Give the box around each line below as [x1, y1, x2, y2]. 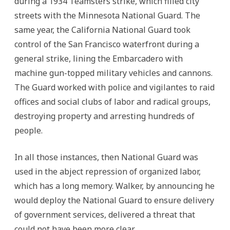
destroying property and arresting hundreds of [14, 110, 195, 122]
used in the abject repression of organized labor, [14, 166, 201, 177]
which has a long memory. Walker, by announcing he [14, 180, 215, 191]
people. [14, 125, 43, 136]
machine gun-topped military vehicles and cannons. [14, 67, 213, 79]
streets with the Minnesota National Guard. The [14, 10, 200, 21]
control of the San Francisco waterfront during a [14, 39, 199, 50]
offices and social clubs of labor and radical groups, [14, 96, 210, 107]
